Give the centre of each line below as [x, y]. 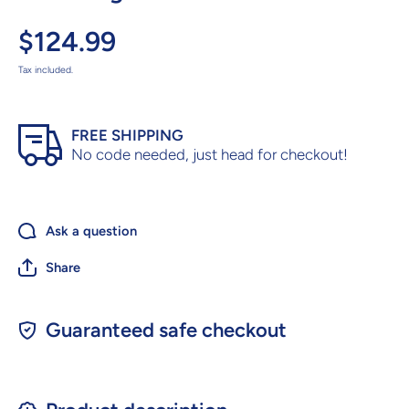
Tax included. [46, 70]
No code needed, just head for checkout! [210, 155]
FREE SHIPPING [127, 136]
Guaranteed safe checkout [166, 330]
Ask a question [91, 231]
